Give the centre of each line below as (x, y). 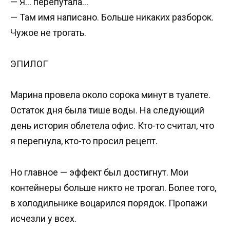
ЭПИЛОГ (29, 64)
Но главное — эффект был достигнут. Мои (99, 172)
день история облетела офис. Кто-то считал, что (112, 126)
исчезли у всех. (43, 218)
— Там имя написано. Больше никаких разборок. (112, 17)
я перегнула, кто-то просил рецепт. (84, 141)
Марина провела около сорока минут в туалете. (110, 95)
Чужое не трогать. (48, 33)
